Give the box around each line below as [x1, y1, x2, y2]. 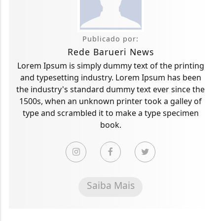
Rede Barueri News [67, 46, 154, 58]
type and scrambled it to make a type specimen [22, 108, 199, 119]
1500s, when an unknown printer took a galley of [19, 96, 202, 107]
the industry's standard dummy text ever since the [16, 84, 205, 95]
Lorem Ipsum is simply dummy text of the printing [17, 60, 204, 72]
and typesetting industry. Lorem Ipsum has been [20, 72, 201, 83]
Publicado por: [82, 34, 139, 44]
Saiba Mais [86, 179, 135, 192]
